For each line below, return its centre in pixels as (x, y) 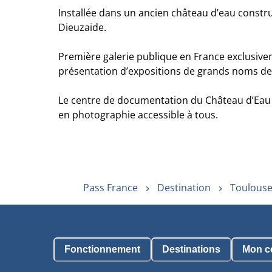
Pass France (110, 187)
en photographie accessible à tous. (138, 114)
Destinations (191, 250)
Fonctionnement (102, 250)
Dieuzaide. (82, 27)
